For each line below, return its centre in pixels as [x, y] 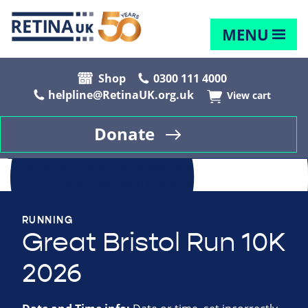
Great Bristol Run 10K [154, 243]
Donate [124, 134]
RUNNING [48, 220]
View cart [249, 96]
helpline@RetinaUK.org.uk [121, 95]
